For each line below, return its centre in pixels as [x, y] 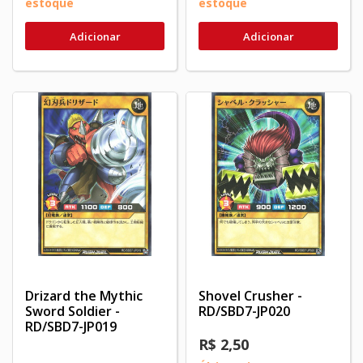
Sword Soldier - [73, 312]
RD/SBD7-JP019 [71, 327]
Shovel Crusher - [250, 296]
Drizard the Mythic [84, 296]
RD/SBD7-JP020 [244, 312]
